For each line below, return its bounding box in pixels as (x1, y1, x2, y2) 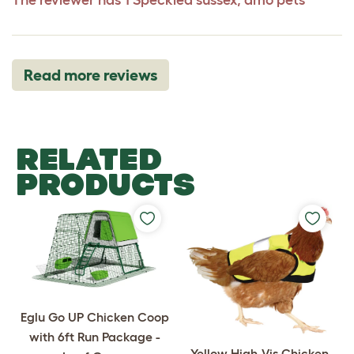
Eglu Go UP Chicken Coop (20, 310, 169, 325)
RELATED (16, 141, 162, 176)
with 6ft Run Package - (28, 330, 160, 345)
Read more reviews (24, 66, 157, 84)
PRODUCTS (16, 166, 195, 201)
